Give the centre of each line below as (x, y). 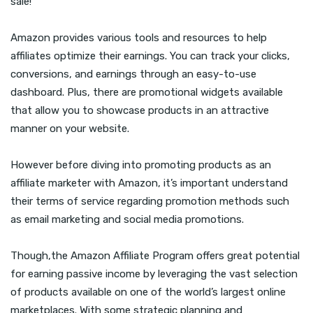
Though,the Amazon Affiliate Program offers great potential (155, 256)
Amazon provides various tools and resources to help (139, 38)
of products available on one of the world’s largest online (148, 292)
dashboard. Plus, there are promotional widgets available (147, 93)
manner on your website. (70, 129)
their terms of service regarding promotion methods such (150, 202)
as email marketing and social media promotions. (127, 220)
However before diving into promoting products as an (141, 165)
